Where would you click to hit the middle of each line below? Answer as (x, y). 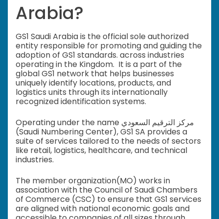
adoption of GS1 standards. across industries (100, 55)
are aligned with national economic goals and (103, 209)
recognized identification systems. (81, 102)
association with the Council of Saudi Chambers (107, 190)
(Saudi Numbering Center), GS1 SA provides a (101, 132)
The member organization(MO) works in (93, 181)
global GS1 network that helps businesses (95, 74)
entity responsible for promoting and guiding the (109, 46)
